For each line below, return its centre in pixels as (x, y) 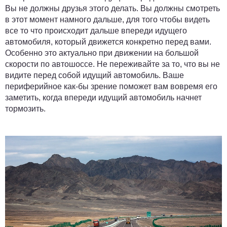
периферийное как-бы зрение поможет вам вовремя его (111, 86)
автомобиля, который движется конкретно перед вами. (108, 42)
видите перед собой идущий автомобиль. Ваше (94, 75)
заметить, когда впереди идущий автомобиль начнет (103, 97)
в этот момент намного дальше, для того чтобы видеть (107, 19)
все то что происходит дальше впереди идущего (96, 30)
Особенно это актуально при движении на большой (102, 53)
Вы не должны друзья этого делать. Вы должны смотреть (112, 8)
